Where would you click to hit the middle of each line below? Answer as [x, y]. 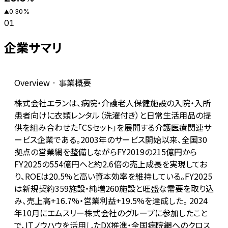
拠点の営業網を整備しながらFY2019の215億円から [106, 152]
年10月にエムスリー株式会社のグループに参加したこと [111, 213]
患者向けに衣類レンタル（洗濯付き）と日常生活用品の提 [113, 115]
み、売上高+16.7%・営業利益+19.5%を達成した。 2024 [111, 201]
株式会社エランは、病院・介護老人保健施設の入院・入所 [112, 103]
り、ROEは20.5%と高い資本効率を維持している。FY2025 [113, 176]
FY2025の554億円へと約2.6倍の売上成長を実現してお [111, 164]
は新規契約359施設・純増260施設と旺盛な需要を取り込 [114, 189]
